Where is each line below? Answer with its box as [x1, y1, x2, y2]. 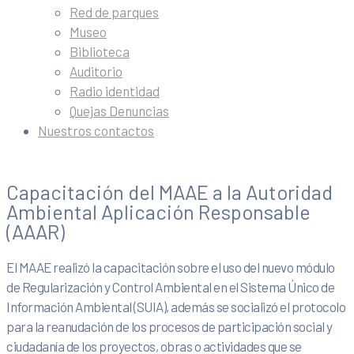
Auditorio [70, 63, 122, 79]
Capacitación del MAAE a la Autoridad [6, 179, 333, 204]
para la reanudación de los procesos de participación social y [6, 318, 333, 335]
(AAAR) [6, 219, 65, 243]
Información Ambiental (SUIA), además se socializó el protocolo [6, 299, 345, 315]
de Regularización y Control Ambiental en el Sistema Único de [6, 279, 334, 296]
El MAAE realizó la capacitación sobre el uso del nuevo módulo [6, 259, 335, 276]
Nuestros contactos [38, 122, 154, 138]
